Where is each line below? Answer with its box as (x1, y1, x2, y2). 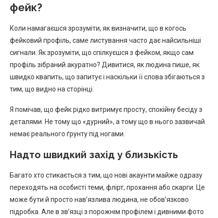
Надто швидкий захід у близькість (10, 148, 178, 161)
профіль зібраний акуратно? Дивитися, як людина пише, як (10, 60, 200, 69)
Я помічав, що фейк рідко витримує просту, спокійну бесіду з (10, 105, 202, 113)
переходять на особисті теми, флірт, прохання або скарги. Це (10, 183, 205, 191)
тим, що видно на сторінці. (10, 85, 94, 93)
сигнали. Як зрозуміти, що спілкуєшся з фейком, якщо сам (10, 48, 194, 56)
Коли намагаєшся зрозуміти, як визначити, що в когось (10, 24, 186, 32)
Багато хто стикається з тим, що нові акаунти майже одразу (10, 171, 202, 179)
